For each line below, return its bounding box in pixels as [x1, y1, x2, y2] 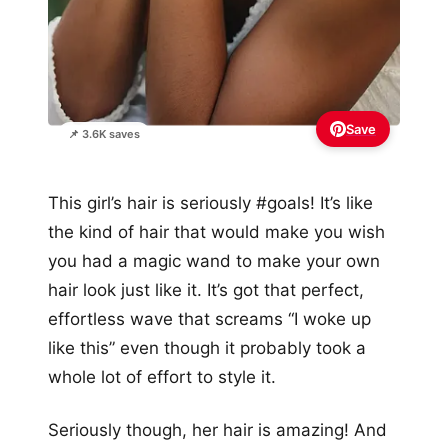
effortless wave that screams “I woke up [48, 309, 371, 330]
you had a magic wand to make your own [48, 251, 380, 272]
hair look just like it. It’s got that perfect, [48, 280, 364, 301]
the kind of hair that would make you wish [48, 222, 385, 243]
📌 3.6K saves [68, 127, 140, 142]
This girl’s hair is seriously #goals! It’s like [48, 193, 373, 214]
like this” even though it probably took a [48, 338, 366, 359]
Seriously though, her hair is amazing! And [48, 420, 387, 441]
